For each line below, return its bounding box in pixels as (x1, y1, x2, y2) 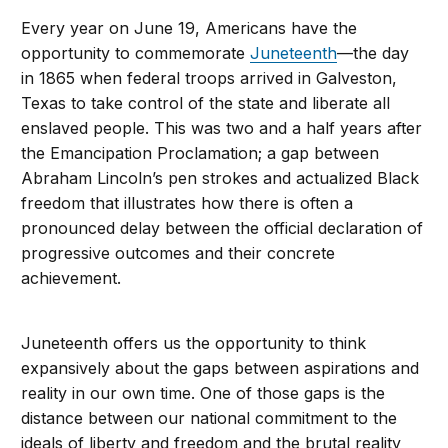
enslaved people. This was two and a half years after (21, 117, 423, 138)
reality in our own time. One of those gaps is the (21, 382, 386, 403)
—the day (337, 42, 410, 63)
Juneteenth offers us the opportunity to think (21, 332, 367, 353)
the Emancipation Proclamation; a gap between (21, 142, 380, 163)
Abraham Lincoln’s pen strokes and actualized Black (21, 167, 420, 188)
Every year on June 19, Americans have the (21, 17, 358, 38)
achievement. (21, 267, 122, 288)
